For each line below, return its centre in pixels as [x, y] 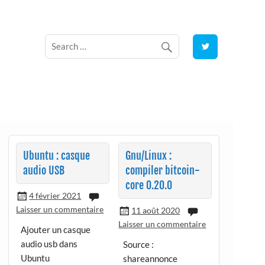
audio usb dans [49, 243]
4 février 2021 [55, 196]
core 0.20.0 [149, 185]
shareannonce [150, 258]
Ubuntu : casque [57, 156]
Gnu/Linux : [149, 156]
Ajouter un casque [55, 229]
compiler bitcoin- [163, 170]
